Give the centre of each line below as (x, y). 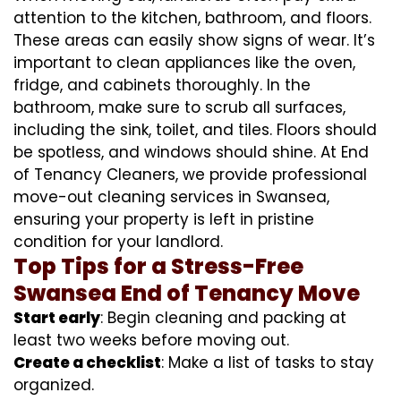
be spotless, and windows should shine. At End (191, 152)
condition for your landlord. (118, 241)
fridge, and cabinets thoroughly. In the (162, 85)
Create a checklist (87, 362)
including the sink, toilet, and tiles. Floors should (195, 129)
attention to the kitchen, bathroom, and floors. (192, 17)
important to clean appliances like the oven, (184, 62)
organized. (54, 384)
